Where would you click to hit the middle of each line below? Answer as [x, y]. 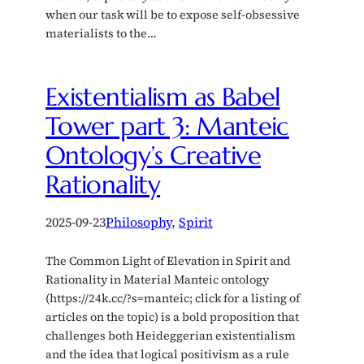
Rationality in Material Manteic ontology [157, 279]
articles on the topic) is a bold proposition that [172, 316]
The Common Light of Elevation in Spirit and [168, 260]
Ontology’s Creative [154, 155]
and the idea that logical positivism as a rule [167, 354]
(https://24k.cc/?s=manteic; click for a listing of [173, 298]
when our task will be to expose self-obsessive [173, 14]
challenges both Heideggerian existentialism [171, 335]
